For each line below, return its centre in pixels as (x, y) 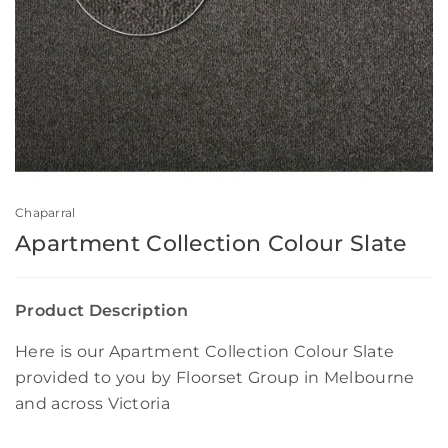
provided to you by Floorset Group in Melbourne (215, 378)
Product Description (102, 311)
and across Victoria (93, 404)
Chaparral (45, 213)
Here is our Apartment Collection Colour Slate (205, 352)
